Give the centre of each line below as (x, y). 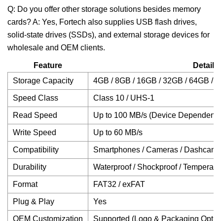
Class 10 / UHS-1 (124, 98)
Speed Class (36, 98)
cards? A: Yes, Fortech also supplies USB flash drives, (102, 22)
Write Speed (35, 132)
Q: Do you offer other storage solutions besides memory (104, 9)
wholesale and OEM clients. (56, 48)
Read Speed (35, 115)
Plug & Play (34, 202)
